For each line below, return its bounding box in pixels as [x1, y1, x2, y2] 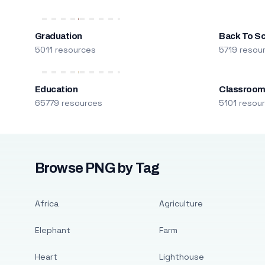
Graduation [34, 31, 82, 41]
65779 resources [34, 98, 102, 108]
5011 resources [34, 44, 96, 55]
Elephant [34, 225, 70, 235]
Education [34, 85, 78, 94]
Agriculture [159, 198, 203, 209]
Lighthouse [159, 251, 204, 262]
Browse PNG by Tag [34, 161, 160, 176]
